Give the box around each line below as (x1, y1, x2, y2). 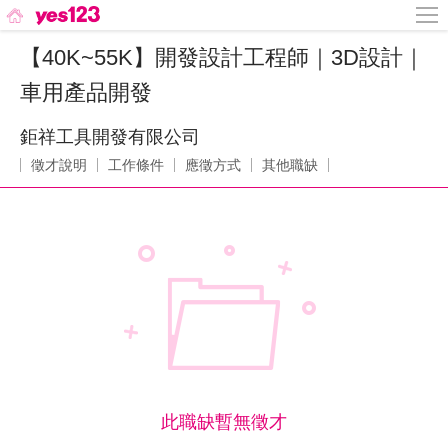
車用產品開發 (20, 80, 152, 105)
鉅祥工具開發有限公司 (20, 127, 200, 147)
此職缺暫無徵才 (161, 412, 287, 432)
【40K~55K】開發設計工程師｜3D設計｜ (20, 45, 425, 70)
